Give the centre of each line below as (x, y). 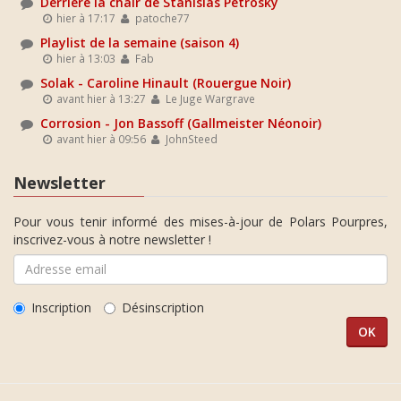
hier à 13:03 (85, 58)
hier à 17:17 (85, 18)
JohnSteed (190, 139)
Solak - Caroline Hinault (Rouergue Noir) (166, 83)
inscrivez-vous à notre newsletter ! (112, 239)
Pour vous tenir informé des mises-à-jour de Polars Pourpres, (200, 221)
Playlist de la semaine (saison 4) (140, 43)
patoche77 (161, 18)
